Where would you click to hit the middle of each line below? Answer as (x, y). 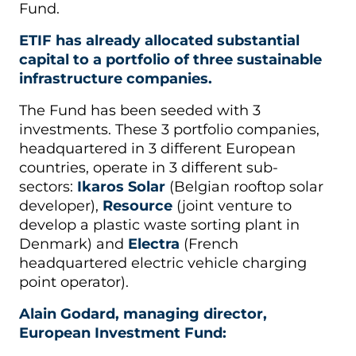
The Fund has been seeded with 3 (140, 110)
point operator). (83, 282)
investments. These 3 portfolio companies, (169, 129)
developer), (61, 205)
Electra (154, 244)
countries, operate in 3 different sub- (149, 167)
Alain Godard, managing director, (143, 313)
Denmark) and (74, 244)
